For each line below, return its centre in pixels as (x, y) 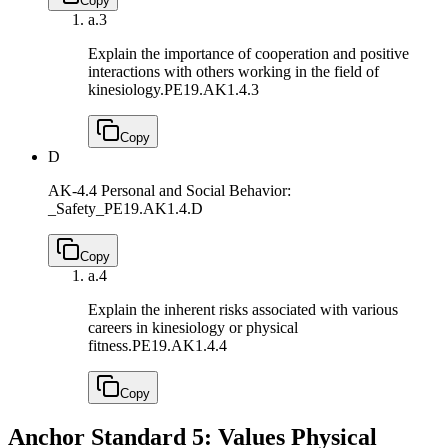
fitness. (110, 346)
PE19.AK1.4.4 (179, 346)
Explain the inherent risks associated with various (243, 310)
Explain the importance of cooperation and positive (248, 54)
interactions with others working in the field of (233, 72)
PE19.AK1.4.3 (211, 90)
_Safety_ (76, 209)
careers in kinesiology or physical (193, 328)
